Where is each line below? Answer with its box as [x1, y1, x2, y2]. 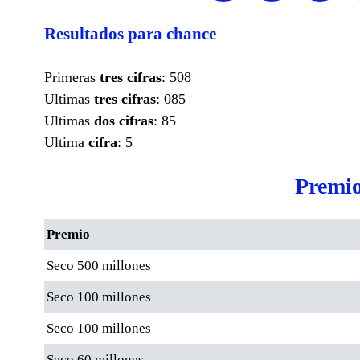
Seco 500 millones [47, 257, 151, 273]
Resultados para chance [44, 23, 216, 43]
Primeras [44, 68, 100, 85]
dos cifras [94, 112, 153, 129]
